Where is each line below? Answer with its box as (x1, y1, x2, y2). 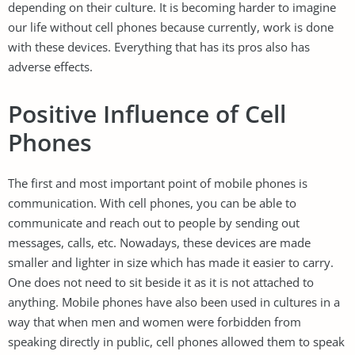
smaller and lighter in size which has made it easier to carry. (8, 254, 334, 270)
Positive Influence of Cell (8, 97, 286, 130)
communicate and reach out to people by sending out (8, 214, 300, 231)
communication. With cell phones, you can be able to (8, 194, 296, 211)
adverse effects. (8, 58, 93, 74)
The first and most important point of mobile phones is (8, 174, 307, 191)
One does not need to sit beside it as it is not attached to (8, 273, 314, 290)
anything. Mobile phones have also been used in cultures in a (8, 293, 340, 310)
